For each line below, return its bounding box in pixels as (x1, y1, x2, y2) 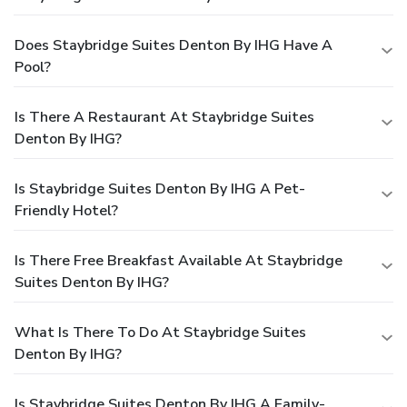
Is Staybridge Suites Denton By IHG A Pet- (15, 178, 305, 199)
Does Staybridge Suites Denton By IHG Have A (15, 35, 333, 55)
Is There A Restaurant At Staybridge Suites (15, 106, 314, 127)
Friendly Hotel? (15, 200, 118, 221)
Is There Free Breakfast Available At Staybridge (15, 250, 342, 271)
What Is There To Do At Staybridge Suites (15, 322, 306, 342)
